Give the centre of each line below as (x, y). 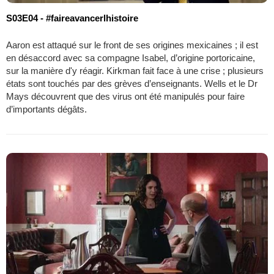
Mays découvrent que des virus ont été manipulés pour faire (125, 96)
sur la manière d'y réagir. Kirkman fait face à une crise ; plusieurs (135, 70)
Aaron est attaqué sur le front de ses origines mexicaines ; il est (132, 45)
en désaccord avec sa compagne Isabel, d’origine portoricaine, (131, 57)
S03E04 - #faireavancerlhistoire (72, 18)
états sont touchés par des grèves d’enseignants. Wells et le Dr (132, 83)
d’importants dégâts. (46, 109)
